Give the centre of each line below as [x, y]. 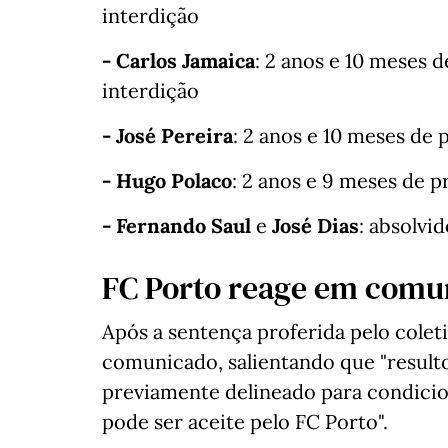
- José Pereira [167, 136]
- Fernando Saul [176, 226]
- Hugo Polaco [167, 181]
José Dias [315, 226]
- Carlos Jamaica [178, 61]
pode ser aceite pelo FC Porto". [245, 422]
